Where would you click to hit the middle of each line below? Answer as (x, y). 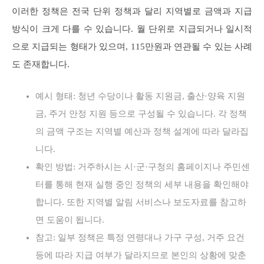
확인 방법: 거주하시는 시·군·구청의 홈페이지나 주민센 (143, 166)
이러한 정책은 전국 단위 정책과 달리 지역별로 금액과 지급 (132, 11)
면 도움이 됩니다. (70, 220)
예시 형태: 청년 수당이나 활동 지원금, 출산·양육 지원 (140, 96)
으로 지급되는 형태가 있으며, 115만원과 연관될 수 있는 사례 (132, 46)
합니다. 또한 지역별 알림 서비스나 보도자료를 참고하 (141, 202)
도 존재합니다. (41, 64)
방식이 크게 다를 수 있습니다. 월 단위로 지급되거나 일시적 (132, 29)
